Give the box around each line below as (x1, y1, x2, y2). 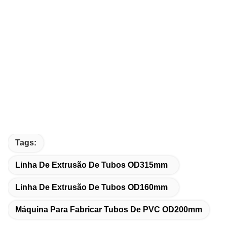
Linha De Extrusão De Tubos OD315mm (15, 161, 168, 170)
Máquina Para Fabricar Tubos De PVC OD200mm (15, 205, 202, 214)
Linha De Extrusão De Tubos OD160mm (15, 183, 168, 192)
